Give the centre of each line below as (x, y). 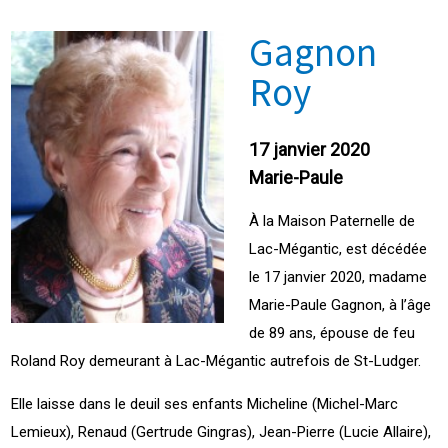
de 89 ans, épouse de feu (332, 332)
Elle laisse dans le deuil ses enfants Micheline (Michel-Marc (205, 403)
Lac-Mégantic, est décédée (338, 248)
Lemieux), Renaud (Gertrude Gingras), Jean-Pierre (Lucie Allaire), (221, 431)
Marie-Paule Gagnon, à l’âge (340, 304)
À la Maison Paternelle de (332, 220)
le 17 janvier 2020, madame (338, 276)
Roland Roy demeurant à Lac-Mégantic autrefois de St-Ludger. (216, 360)
